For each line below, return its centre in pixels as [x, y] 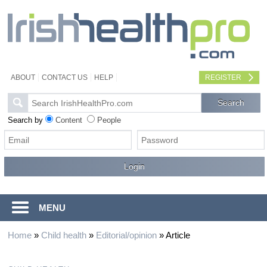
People [109, 120]
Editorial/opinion [126, 235]
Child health [63, 235]
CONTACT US [64, 77]
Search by [26, 120]
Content [69, 120]
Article [178, 235]
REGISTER [223, 77]
